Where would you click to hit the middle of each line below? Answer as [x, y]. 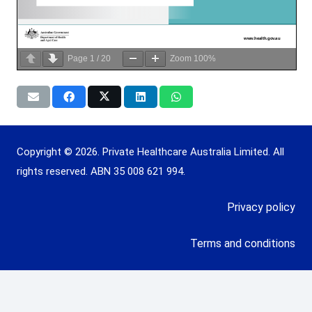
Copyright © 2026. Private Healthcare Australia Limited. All [150, 152]
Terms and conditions [243, 244]
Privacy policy [261, 208]
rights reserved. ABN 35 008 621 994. [101, 172]
